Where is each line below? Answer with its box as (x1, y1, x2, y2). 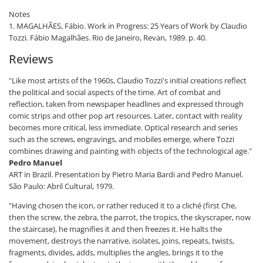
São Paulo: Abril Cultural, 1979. (9, 181, 114, 192)
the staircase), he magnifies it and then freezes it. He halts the (9, 224, 222, 235)
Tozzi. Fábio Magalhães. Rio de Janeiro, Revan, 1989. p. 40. (9, 32, 207, 43)
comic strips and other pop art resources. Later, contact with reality (9, 110, 242, 122)
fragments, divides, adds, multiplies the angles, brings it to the (9, 247, 223, 258)
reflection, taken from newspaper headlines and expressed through (9, 99, 244, 110)
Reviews (9, 51, 53, 68)
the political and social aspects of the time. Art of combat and (9, 87, 221, 98)
